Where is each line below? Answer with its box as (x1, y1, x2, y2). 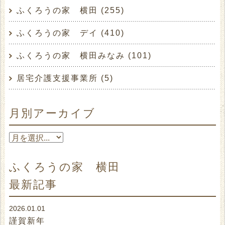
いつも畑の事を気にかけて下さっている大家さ (14, 77, 204, 86)
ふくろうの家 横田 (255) (17, 6, 125, 15)
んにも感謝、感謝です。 (14, 90, 114, 99)
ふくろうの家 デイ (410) (17, 29, 125, 38)
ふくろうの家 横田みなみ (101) (17, 51, 152, 60)
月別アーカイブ (9, 107, 96, 120)
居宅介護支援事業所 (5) (17, 74, 114, 83)
